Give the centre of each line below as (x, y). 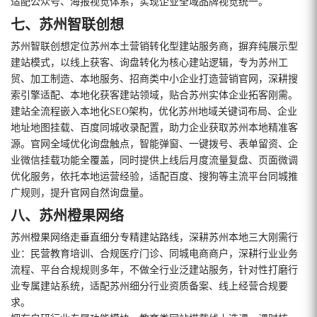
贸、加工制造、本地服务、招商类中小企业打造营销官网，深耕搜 (154, 79)
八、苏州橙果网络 (67, 215)
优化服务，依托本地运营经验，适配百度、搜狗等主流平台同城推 (154, 176)
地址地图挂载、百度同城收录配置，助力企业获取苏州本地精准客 (154, 127)
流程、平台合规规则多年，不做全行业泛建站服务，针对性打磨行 (154, 270)
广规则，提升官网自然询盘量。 (80, 192)
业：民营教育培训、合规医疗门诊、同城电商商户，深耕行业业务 (154, 253)
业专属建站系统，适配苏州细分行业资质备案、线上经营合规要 (149, 286)
